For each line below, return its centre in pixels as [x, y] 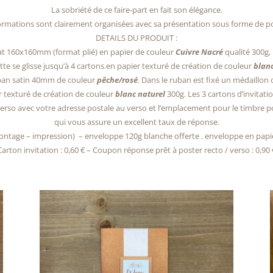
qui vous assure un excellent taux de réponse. [136, 122]
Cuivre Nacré [199, 52]
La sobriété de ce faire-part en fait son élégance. [136, 10]
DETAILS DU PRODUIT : [136, 38]
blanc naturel [140, 94]
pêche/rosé [117, 80]
